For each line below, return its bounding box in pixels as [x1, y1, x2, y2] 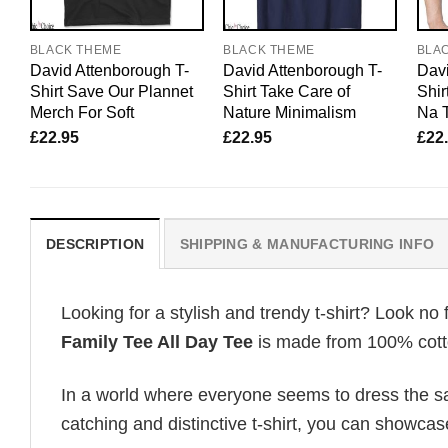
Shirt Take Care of [223, 82, 351, 101]
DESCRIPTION [46, 236, 145, 253]
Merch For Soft [29, 103, 134, 122]
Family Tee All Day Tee [61, 332, 253, 353]
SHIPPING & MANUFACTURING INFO [179, 236, 435, 253]
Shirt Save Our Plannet [29, 82, 193, 101]
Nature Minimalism [223, 103, 357, 122]
